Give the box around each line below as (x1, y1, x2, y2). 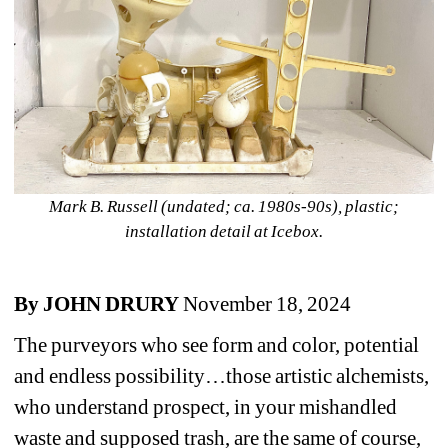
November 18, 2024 (179, 291, 352, 316)
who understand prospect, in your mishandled (14, 394, 398, 419)
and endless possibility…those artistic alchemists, (14, 363, 430, 388)
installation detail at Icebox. (124, 221, 324, 241)
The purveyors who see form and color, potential (14, 332, 420, 357)
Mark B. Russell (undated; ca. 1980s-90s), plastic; (48, 196, 400, 216)
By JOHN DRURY (14, 291, 180, 316)
